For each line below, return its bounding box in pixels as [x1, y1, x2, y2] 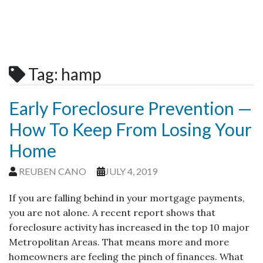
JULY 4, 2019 [105, 166, 157, 177]
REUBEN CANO [19, 166, 86, 177]
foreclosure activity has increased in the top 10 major [9, 221, 249, 233]
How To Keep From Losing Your [9, 119, 252, 140]
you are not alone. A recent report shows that [9, 207, 215, 218]
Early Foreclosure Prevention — [9, 97, 252, 119]
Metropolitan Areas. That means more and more [9, 236, 229, 248]
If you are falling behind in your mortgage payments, [9, 192, 245, 204]
